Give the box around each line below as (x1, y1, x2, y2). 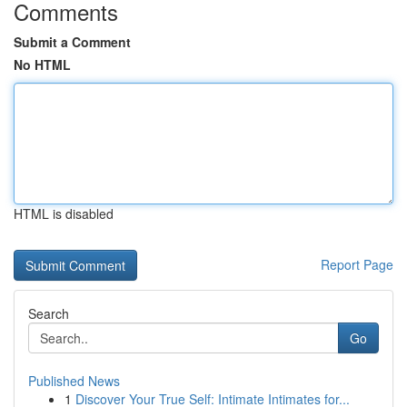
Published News (28, 372, 120, 390)
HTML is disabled (14, 204, 114, 223)
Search (28, 304, 69, 323)
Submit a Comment (14, 33, 131, 51)
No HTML (14, 55, 71, 74)
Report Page (321, 255, 393, 273)
